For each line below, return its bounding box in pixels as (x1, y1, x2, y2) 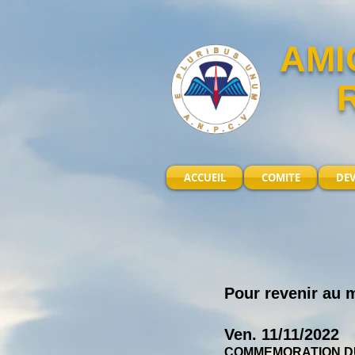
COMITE (261, 170, 300, 185)
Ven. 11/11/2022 (224, 326, 339, 343)
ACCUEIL (183, 170, 226, 185)
